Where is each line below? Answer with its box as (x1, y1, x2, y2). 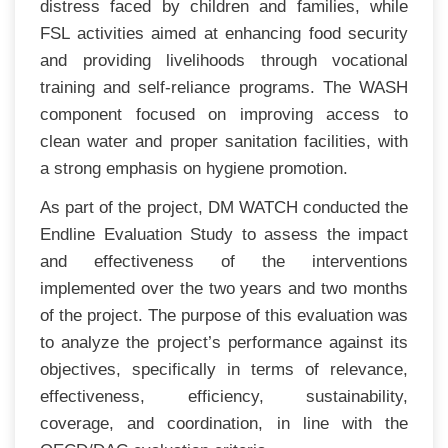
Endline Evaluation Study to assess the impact (40, 224, 408, 244)
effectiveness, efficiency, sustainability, (40, 386, 408, 406)
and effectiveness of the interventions (40, 251, 408, 271)
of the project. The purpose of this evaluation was (40, 305, 408, 325)
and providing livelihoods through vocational (40, 50, 408, 70)
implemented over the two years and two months (40, 278, 408, 298)
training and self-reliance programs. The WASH (40, 77, 408, 97)
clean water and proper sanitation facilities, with (40, 131, 408, 151)
